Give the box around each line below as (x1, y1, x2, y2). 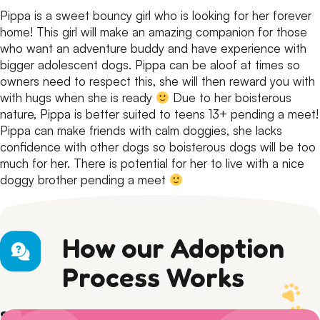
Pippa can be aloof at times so (131, 56, 300, 72)
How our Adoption (61, 231, 284, 264)
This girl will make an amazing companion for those (33, 24, 307, 39)
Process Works (61, 260, 244, 294)
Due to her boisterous (169, 89, 292, 105)
